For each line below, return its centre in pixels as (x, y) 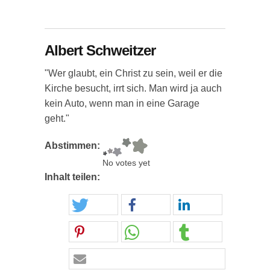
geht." (57, 118)
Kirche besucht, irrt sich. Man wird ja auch (133, 88)
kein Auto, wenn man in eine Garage (122, 103)
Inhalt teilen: (74, 177)
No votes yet (126, 163)
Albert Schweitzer (100, 50)
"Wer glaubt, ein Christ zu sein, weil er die (133, 73)
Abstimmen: (74, 146)
